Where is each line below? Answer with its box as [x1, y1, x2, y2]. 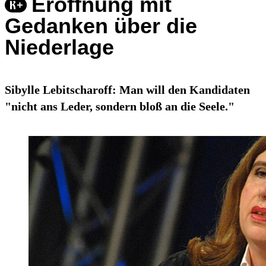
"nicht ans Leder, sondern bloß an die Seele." [5, 100, 235, 113]
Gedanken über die [5, 14, 197, 39]
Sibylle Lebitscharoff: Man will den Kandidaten [5, 83, 250, 97]
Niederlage [5, 35, 114, 60]
